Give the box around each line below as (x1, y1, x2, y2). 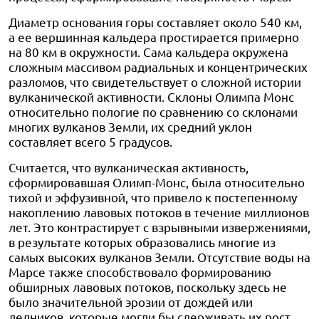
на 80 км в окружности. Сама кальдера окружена (9, 44, 288, 59)
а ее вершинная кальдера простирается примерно (9, 29, 299, 44)
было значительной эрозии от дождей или (9, 294, 253, 309)
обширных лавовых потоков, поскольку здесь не (9, 279, 287, 294)
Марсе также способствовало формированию (9, 264, 271, 279)
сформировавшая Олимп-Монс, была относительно (9, 174, 305, 189)
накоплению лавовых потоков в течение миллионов (9, 204, 309, 219)
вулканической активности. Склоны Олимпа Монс (9, 89, 294, 104)
